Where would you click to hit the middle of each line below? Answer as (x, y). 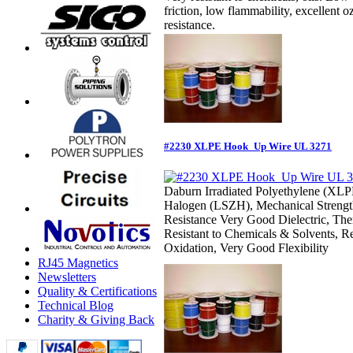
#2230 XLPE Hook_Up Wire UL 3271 (248, 146)
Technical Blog (76, 305)
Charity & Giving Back (96, 320)
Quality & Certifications (97, 291)
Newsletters (67, 277)
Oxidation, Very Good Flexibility (246, 248)
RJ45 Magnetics (78, 263)
